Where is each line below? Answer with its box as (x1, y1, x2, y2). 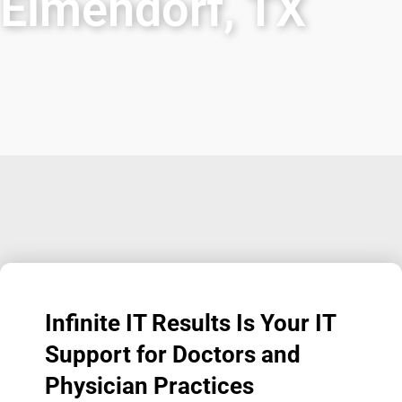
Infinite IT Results (45, 310, 236, 336)
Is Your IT (236, 310, 336, 336)
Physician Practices (45, 372, 259, 399)
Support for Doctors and (45, 341, 301, 368)
